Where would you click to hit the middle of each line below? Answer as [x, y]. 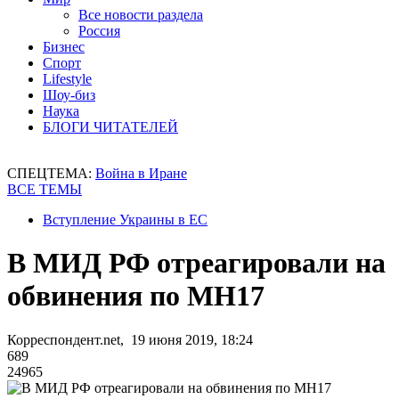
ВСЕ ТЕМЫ [45, 189]
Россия [99, 31]
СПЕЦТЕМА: [51, 173]
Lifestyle [67, 79]
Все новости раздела [141, 15]
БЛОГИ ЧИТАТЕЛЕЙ [110, 127]
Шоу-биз [69, 95]
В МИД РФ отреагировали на [196, 263]
